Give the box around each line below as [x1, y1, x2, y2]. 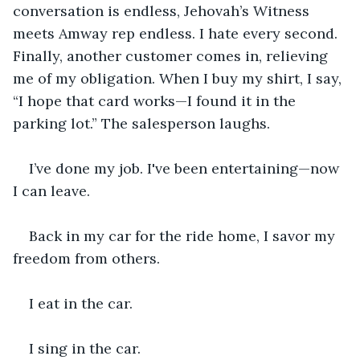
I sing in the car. [29, 338, 141, 358]
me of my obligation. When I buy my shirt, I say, [13, 68, 346, 88]
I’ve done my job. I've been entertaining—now [29, 158, 343, 178]
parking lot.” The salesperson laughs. [13, 113, 274, 133]
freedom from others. [13, 248, 164, 268]
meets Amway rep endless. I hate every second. [13, 23, 342, 43]
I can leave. [13, 181, 90, 200]
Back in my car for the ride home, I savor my [29, 226, 339, 245]
